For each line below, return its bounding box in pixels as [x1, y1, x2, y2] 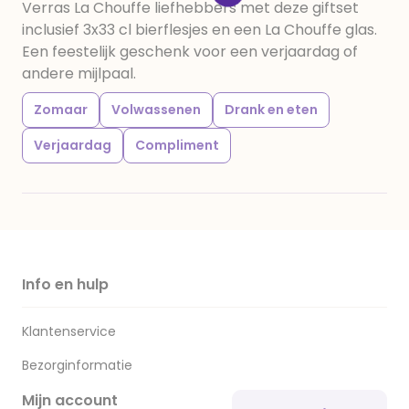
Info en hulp [22, 274, 109, 295]
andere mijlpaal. [22, 63, 136, 84]
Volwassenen [111, 100, 201, 119]
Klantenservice [22, 322, 116, 341]
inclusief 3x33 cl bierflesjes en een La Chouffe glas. [22, 19, 377, 40]
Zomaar [34, 100, 88, 119]
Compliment [135, 136, 219, 154]
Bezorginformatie [22, 356, 132, 374]
